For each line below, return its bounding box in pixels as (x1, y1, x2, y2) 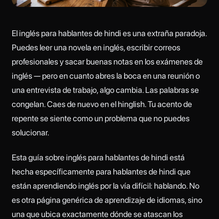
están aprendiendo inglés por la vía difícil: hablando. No (12, 180, 199, 191)
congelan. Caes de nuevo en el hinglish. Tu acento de (12, 99, 192, 109)
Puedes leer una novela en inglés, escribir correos (12, 43, 180, 53)
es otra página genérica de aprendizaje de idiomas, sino (12, 195, 202, 205)
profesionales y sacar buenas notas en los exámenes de (12, 57, 203, 67)
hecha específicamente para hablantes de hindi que (12, 166, 191, 176)
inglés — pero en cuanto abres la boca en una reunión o (12, 71, 200, 81)
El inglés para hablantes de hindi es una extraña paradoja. (12, 28, 207, 39)
